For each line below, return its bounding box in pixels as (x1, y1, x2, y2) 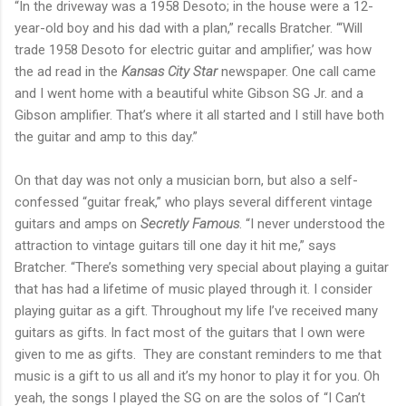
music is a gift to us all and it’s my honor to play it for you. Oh (14, 368, 380, 385)
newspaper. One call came (221, 63, 376, 81)
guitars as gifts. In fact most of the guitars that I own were (14, 324, 365, 342)
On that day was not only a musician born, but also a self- (14, 172, 358, 189)
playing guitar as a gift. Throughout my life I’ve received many (14, 303, 378, 320)
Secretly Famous (140, 216, 239, 233)
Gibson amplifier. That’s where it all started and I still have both (14, 107, 384, 124)
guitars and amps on (14, 216, 140, 233)
